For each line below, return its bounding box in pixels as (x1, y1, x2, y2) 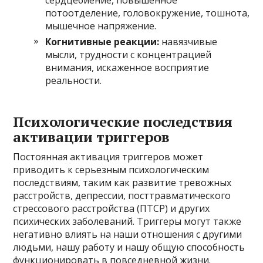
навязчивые (159, 35, 218, 48)
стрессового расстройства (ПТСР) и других (13, 201, 210, 215)
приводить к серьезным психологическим (13, 163, 210, 176)
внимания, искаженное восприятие (45, 60, 210, 74)
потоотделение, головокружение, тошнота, (45, 6, 250, 19)
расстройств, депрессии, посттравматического (13, 188, 231, 202)
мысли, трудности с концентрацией (45, 48, 212, 61)
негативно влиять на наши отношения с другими (13, 227, 242, 241)
